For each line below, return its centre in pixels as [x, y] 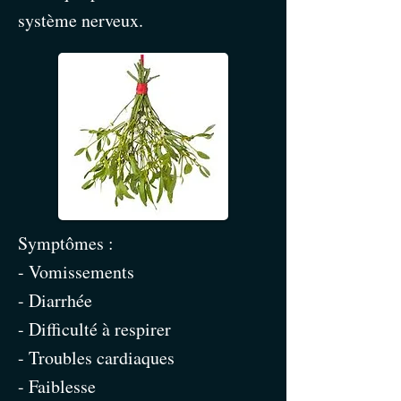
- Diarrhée [55, 300]
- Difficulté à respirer [94, 329]
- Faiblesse [57, 386]
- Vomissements [76, 272]
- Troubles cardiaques [96, 358]
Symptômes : [66, 243]
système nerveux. [81, 20]
